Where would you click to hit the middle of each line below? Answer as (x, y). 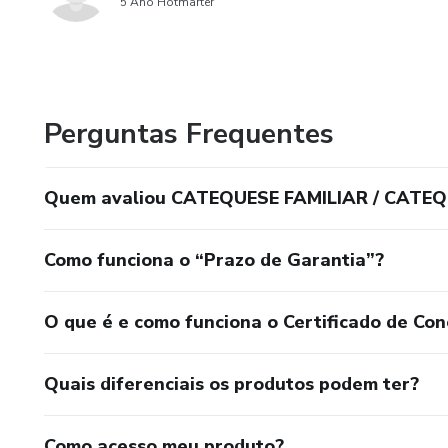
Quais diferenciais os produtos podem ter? (231, 384)
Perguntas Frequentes (189, 134)
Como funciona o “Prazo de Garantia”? (214, 260)
